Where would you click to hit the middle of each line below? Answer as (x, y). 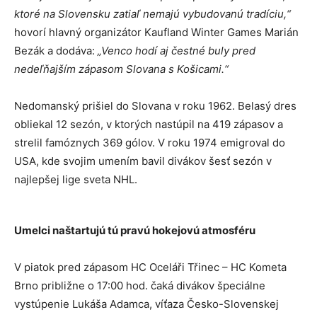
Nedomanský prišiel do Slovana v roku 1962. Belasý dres (155, 106)
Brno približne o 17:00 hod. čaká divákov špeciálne (140, 286)
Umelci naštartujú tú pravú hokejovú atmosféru (135, 231)
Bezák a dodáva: (56, 51)
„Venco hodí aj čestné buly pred (177, 51)
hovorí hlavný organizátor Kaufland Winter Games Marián (156, 33)
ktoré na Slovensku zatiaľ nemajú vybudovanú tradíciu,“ (152, 14)
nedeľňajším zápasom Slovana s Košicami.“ (121, 69)
